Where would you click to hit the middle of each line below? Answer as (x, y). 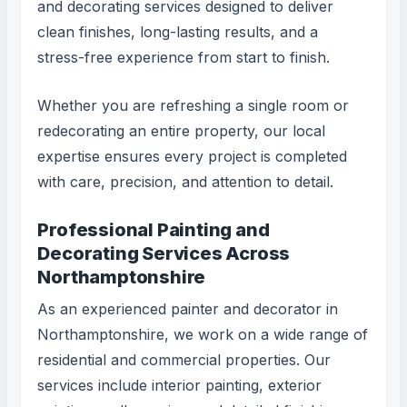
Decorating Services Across (164, 253)
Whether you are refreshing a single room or (194, 106)
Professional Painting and (154, 229)
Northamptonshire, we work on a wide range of (203, 334)
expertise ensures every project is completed (193, 157)
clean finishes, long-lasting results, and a (178, 31)
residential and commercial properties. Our (184, 359)
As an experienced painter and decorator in (188, 308)
